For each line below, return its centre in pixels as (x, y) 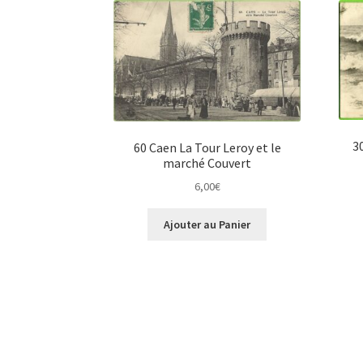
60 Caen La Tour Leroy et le (207, 147)
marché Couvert (207, 162)
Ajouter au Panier (207, 225)
